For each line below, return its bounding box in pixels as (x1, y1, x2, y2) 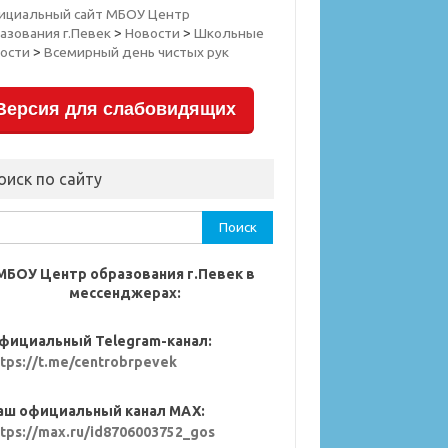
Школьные (194, 25, 265, 41)
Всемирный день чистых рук (44, 44, 230, 60)
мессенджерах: (69, 285, 182, 301)
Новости (125, 25, 181, 41)
